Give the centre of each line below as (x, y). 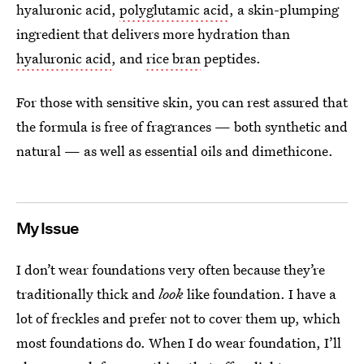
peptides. (231, 58)
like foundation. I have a (260, 294)
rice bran (173, 58)
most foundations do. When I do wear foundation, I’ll (179, 342)
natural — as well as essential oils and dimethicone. (175, 151)
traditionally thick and (87, 294)
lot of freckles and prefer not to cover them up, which (178, 318)
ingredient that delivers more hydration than (153, 34)
